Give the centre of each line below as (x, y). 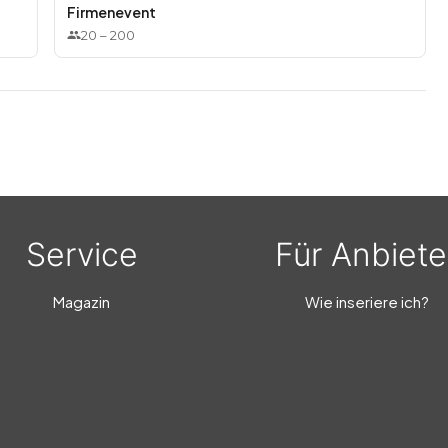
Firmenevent (111, 12)
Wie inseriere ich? (366, 302)
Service (81, 255)
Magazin (81, 302)
